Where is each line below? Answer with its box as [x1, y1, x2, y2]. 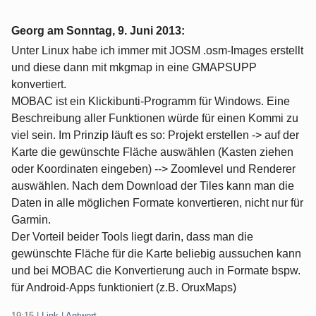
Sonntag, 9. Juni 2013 [66, 25, 181, 37]
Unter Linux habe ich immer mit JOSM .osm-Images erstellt [11, 44, 303, 57]
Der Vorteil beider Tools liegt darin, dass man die [11, 231, 253, 243]
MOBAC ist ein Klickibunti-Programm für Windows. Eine [11, 95, 290, 108]
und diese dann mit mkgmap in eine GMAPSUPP [11, 61, 257, 74]
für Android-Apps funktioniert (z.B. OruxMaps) [11, 281, 236, 294]
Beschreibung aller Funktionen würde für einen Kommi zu [11, 112, 298, 125]
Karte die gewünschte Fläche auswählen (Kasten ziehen [11, 146, 293, 159]
